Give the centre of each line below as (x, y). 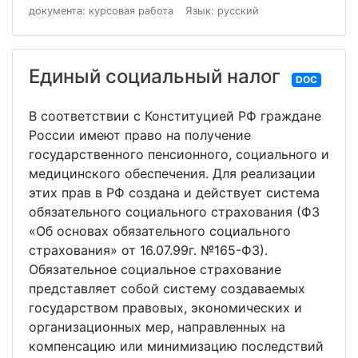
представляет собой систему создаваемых (167, 288)
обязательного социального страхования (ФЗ (174, 212)
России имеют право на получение (140, 135)
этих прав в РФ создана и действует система (174, 193)
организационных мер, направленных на (157, 327)
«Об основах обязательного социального (160, 231)
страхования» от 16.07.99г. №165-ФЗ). (148, 250)
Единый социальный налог (155, 76)
